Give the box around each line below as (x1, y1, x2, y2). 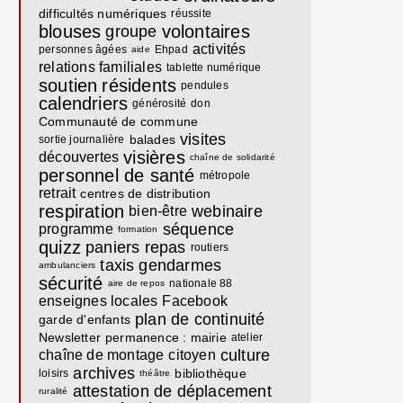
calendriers (39, 94, 129, 113)
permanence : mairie (105, 330, 227, 345)
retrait (39, 185, 76, 201)
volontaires (161, 22, 250, 41)
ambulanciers (39, 260, 96, 270)
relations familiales (39, 59, 162, 75)
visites (180, 130, 227, 148)
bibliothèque (175, 366, 246, 381)
